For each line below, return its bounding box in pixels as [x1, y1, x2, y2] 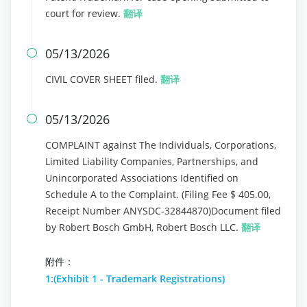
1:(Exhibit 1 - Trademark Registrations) [45, 272, 225, 285]
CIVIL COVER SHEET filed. [45, 73, 160, 86]
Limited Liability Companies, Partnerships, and [45, 155, 258, 168]
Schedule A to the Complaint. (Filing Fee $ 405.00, [45, 188, 271, 201]
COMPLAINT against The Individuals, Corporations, [45, 138, 276, 151]
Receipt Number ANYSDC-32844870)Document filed [45, 204, 281, 217]
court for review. [45, 7, 123, 20]
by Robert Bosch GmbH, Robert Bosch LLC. [45, 221, 241, 234]
